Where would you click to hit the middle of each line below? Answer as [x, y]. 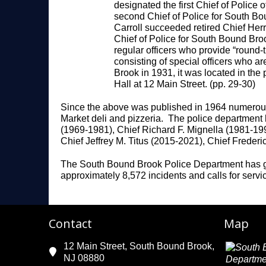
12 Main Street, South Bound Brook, [139, 246]
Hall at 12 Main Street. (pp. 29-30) [185, 84]
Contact [70, 224]
